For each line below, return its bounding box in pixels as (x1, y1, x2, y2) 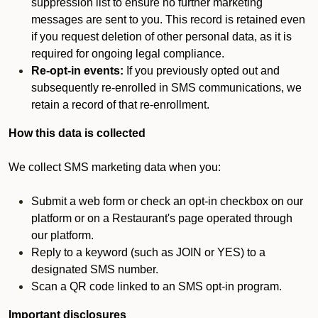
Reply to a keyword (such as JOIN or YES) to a (31, 246, 265, 258)
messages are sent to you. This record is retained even (31, 13, 305, 26)
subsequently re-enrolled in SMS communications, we (31, 82, 302, 94)
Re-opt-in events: (31, 65, 124, 77)
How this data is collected (9, 127, 146, 139)
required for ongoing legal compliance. (31, 48, 224, 60)
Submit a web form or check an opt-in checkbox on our (31, 195, 303, 207)
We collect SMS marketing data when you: (9, 161, 221, 173)
